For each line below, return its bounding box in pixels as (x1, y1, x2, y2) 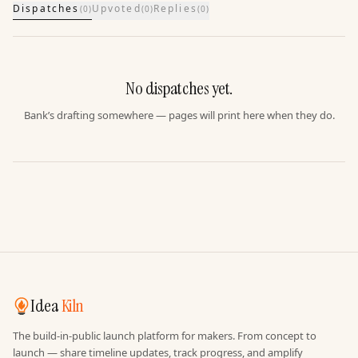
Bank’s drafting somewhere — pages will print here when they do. (23, 108, 335, 122)
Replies (153, 2, 197, 15)
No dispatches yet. (125, 77, 233, 100)
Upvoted (91, 2, 141, 15)
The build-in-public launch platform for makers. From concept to (13, 328, 316, 343)
